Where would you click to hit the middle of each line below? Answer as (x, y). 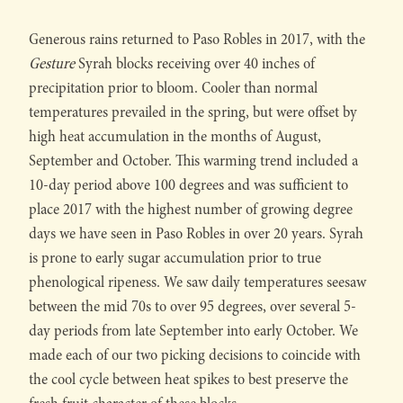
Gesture (52, 64)
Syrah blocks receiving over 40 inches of (195, 64)
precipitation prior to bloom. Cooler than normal (173, 88)
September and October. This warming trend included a (193, 161)
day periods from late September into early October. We (193, 331)
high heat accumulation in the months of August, (175, 137)
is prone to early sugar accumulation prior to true (175, 258)
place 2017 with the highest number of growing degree (191, 210)
